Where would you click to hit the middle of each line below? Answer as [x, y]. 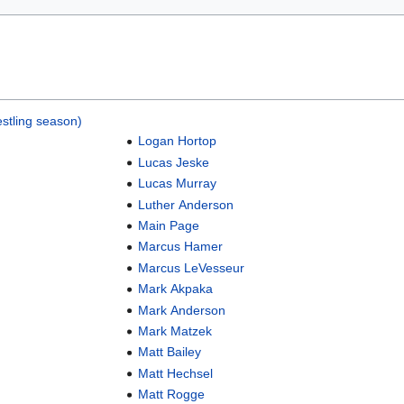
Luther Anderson [186, 204]
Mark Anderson [182, 310]
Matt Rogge [172, 395]
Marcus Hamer [181, 247]
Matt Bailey [170, 352]
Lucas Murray [178, 184]
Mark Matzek [175, 331]
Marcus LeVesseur [192, 267]
